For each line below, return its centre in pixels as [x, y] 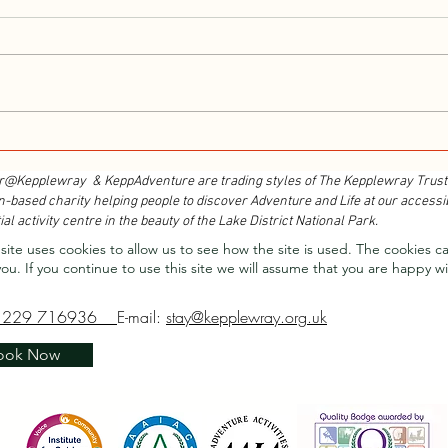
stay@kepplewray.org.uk [246, 317]
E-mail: [141, 317]
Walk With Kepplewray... [168, 104]
